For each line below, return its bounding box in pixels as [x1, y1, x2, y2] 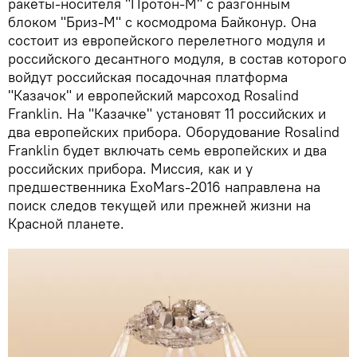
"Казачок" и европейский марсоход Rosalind [8, 85, 299, 104]
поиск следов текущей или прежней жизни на [8, 195, 311, 214]
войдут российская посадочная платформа [8, 67, 288, 86]
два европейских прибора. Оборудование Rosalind [8, 122, 339, 141]
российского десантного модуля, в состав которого [8, 49, 347, 68]
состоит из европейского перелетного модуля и [8, 30, 325, 49]
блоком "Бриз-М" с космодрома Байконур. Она [8, 12, 316, 31]
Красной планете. [8, 214, 124, 233]
